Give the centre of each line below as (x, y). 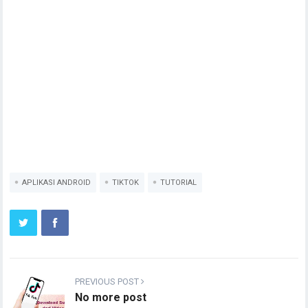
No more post (111, 297)
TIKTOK (126, 183)
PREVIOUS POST (108, 282)
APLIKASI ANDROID (57, 183)
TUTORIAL (179, 183)
